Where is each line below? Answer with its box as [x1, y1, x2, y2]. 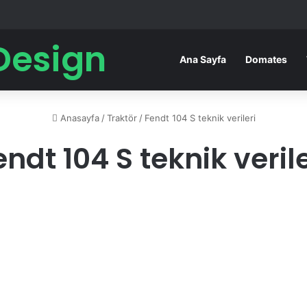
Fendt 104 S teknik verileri [144, 112, 256, 123]
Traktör [106, 112, 137, 123]
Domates [245, 53, 287, 65]
